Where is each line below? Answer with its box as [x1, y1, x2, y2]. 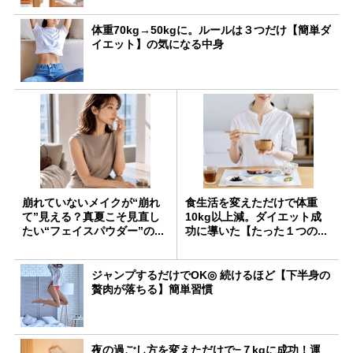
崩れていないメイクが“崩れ [22, 195, 160, 209]
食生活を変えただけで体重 [185, 195, 318, 209]
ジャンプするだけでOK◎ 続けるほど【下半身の [91, 268, 330, 281]
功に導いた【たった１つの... [185, 224, 327, 237]
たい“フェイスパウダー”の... [22, 224, 164, 237]
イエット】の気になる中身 [91, 37, 224, 50]
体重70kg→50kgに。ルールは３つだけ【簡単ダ [91, 23, 331, 36]
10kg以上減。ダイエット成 [185, 210, 321, 223]
